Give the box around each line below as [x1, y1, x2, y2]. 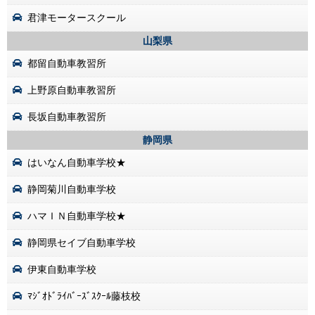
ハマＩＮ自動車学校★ [27, 210, 126, 222]
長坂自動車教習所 [27, 111, 106, 123]
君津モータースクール [27, 12, 126, 24]
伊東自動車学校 [27, 264, 96, 276]
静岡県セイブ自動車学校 [27, 237, 136, 249]
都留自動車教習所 [27, 58, 106, 70]
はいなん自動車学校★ [27, 157, 126, 169]
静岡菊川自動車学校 [27, 184, 116, 195]
